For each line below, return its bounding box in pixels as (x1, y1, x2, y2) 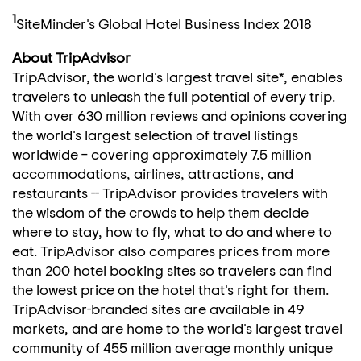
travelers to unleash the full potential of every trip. (12, 87, 335, 105)
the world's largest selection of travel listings (12, 126, 298, 143)
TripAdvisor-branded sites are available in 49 (12, 300, 305, 317)
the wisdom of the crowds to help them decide (12, 203, 309, 221)
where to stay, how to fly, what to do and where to (12, 222, 332, 240)
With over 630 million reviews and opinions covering (12, 106, 347, 124)
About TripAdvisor (12, 48, 131, 66)
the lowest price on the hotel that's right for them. (12, 280, 329, 298)
